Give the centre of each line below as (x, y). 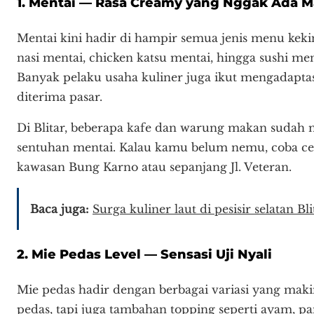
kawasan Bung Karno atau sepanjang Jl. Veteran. (154, 166)
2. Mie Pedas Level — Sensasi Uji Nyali (144, 254)
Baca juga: (60, 209)
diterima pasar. (60, 96)
